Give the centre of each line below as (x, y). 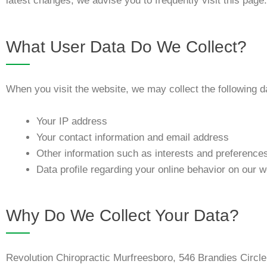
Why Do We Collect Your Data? (122, 215)
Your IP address (72, 122)
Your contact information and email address (133, 138)
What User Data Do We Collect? (126, 47)
